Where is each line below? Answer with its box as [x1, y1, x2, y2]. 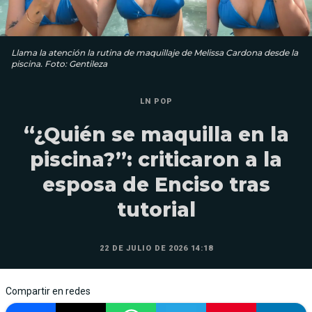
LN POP [139, 97, 173, 106]
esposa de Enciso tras [42, 173, 270, 196]
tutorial [116, 198, 196, 221]
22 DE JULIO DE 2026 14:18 [99, 244, 213, 253]
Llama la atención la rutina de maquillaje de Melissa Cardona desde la [11, 47, 298, 58]
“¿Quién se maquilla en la [23, 123, 289, 146]
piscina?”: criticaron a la [30, 148, 282, 171]
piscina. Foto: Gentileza [11, 58, 107, 69]
